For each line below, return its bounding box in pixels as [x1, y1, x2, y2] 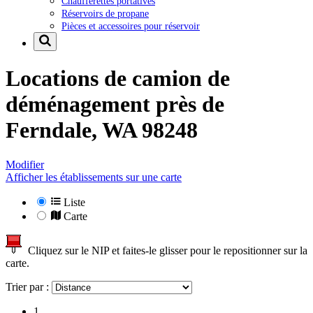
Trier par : [6, 280, 52, 293]
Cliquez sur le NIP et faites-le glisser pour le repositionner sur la [22, 244, 307, 256]
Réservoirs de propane [61, 7, 149, 19]
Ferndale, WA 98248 [6, 117, 198, 143]
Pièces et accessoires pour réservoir [61, 20, 200, 31]
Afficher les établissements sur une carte [6, 170, 182, 183]
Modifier [6, 158, 44, 170]
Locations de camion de [6, 66, 230, 92]
